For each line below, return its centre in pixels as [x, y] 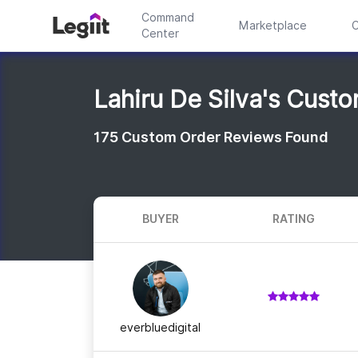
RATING [293, 219]
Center [160, 34]
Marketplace [272, 26]
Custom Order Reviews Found [225, 137]
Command [167, 18]
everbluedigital [160, 327]
